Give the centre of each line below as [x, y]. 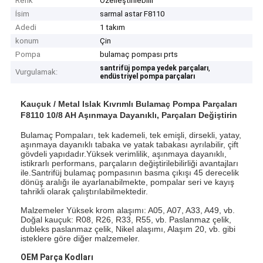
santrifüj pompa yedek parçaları [154, 68]
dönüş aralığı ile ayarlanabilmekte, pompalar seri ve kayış [128, 182]
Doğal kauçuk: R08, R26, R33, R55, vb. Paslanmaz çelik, [126, 219]
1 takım [113, 28]
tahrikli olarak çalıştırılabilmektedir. [85, 191]
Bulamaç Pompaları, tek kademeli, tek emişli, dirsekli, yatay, [131, 135]
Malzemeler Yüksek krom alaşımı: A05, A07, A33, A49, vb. [128, 210]
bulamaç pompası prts [139, 55]
